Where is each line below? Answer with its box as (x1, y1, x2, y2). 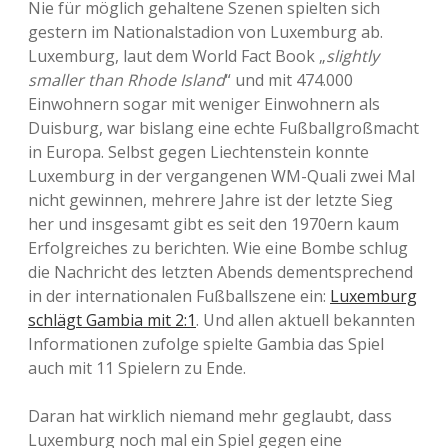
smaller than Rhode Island (28, 69, 225, 91)
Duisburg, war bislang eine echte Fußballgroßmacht (28, 117, 419, 139)
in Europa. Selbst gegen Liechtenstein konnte (28, 141, 369, 163)
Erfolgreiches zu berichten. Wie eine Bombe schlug (28, 237, 408, 259)
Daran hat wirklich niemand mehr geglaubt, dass (28, 405, 392, 427)
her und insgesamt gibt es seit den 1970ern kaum (28, 213, 399, 235)
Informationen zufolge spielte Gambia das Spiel (28, 333, 384, 355)
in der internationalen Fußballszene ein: (28, 285, 330, 307)
